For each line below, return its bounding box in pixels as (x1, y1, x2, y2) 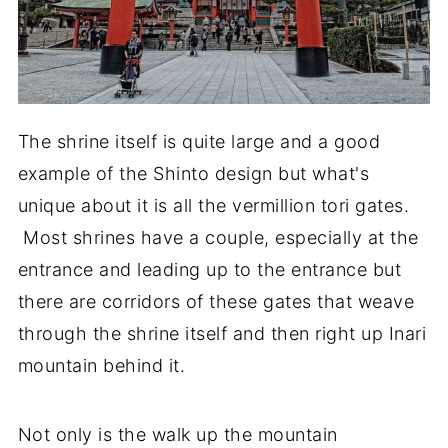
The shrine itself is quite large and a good (17, 131, 381, 153)
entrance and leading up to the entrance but (17, 259, 402, 281)
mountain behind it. (17, 355, 186, 377)
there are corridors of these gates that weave (17, 291, 415, 313)
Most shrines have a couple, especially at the (17, 227, 419, 249)
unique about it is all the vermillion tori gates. (17, 195, 410, 217)
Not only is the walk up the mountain (17, 424, 338, 446)
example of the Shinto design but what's (17, 163, 370, 185)
